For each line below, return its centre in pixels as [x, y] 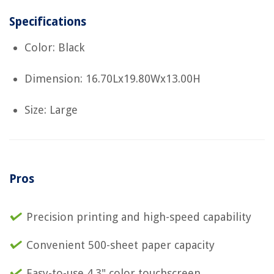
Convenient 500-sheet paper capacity [120, 245]
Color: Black [54, 48]
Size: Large [51, 110]
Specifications [48, 22]
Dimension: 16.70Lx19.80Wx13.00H [113, 79]
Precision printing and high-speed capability [139, 217]
